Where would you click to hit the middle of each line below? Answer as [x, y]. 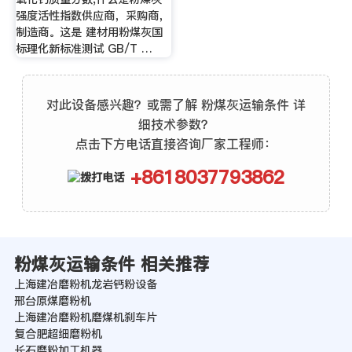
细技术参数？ [176, 124]
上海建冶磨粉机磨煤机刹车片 [85, 317]
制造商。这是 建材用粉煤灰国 [89, 32]
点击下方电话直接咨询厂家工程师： [176, 143]
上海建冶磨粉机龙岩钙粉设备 [85, 284]
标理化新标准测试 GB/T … [84, 48]
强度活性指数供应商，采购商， [92, 15]
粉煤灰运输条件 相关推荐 [112, 264]
